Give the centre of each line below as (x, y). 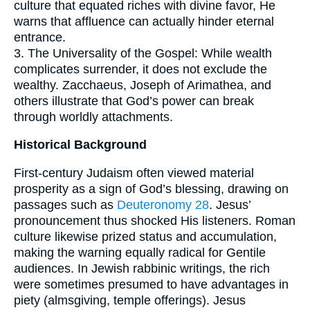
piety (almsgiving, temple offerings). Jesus (130, 300)
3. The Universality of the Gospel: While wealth (143, 53)
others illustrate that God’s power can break (134, 101)
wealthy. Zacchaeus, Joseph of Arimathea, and (143, 85)
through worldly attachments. (93, 117)
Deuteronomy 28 (163, 204)
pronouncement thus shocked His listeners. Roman (155, 220)
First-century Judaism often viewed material (134, 173)
